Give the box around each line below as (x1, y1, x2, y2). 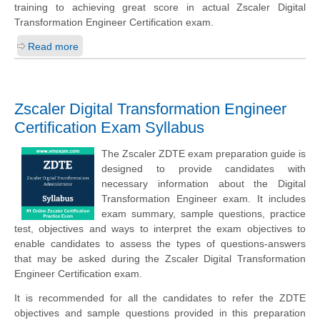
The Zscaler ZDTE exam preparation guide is (101, 148, 306, 160)
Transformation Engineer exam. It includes (101, 193, 306, 205)
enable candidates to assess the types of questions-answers (14, 238, 306, 250)
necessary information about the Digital (101, 178, 306, 190)
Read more (28, 41, 79, 53)
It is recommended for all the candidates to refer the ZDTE (14, 292, 306, 304)
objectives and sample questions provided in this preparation (14, 307, 306, 319)
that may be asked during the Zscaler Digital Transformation (14, 253, 306, 265)
